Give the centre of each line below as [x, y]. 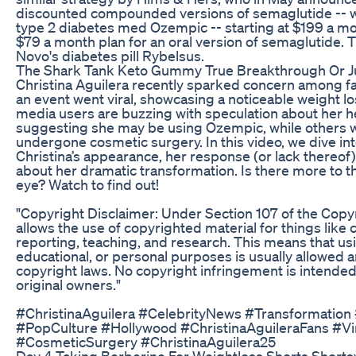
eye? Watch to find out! [87, 184]
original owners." [68, 284]
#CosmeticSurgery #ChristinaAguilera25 [146, 341]
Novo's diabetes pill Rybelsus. [110, 55]
